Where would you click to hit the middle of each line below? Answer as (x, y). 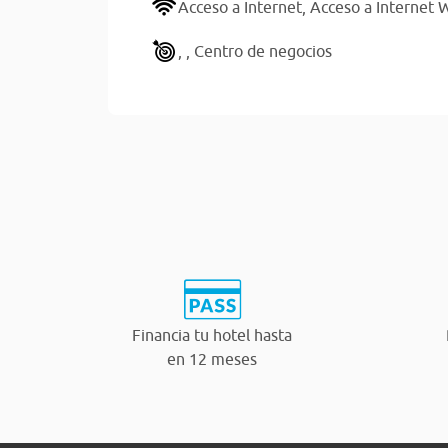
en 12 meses (212, 358)
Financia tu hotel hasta (212, 334)
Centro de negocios (263, 51)
